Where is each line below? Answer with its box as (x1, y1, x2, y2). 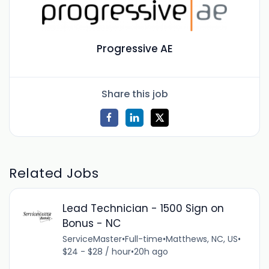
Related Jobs (9, 163, 99, 183)
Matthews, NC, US (165, 233, 238, 246)
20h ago (133, 246, 168, 258)
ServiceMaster (62, 233, 122, 246)
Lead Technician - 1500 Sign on (62, 201, 224, 216)
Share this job (101, 86, 168, 101)
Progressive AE (96, 41, 173, 56)
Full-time (124, 233, 163, 246)
